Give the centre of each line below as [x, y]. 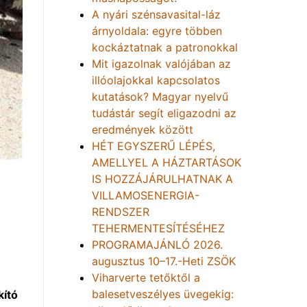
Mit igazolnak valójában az [161, 64]
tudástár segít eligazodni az [164, 113]
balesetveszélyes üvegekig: [163, 294]
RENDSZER [121, 212]
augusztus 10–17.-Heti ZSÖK [164, 261]
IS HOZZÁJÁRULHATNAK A [162, 179]
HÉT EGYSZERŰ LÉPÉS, [153, 146]
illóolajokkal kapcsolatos [156, 80]
